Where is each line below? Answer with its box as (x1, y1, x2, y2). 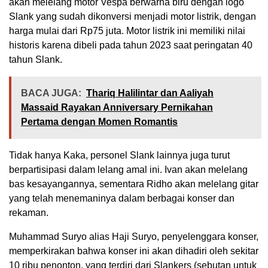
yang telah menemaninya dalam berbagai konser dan (9, 193, 234, 204)
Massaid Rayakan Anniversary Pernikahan (21, 102, 213, 113)
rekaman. (9, 208, 48, 218)
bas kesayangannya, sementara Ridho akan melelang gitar (9, 179, 258, 190)
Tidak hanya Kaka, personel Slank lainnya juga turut (9, 150, 230, 161)
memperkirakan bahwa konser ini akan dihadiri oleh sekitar (9, 246, 258, 257)
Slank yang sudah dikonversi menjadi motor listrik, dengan (9, 11, 256, 22)
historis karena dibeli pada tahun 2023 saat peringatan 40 (9, 40, 252, 51)
